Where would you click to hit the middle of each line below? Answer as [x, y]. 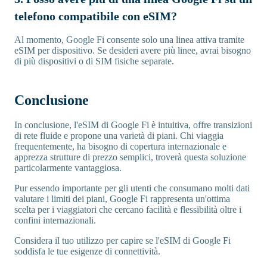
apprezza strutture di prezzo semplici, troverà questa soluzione [130, 157]
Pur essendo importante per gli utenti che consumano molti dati [132, 188]
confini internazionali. [55, 220]
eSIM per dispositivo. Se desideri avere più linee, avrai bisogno [133, 50]
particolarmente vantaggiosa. [68, 167]
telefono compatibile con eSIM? [96, 16]
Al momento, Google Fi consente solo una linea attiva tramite [129, 39]
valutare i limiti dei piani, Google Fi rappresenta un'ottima [122, 198]
